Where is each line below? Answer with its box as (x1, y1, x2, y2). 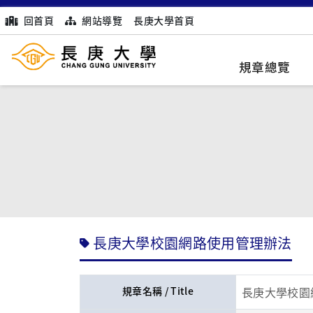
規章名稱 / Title (122, 284, 194, 298)
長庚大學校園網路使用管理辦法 (93, 232, 292, 253)
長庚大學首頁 (133, 13, 195, 27)
